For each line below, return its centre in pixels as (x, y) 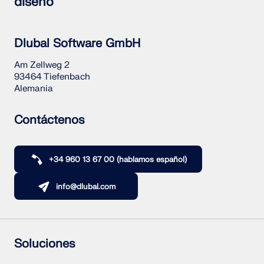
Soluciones (44, 243)
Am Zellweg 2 (42, 65)
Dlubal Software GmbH (77, 43)
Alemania (34, 88)
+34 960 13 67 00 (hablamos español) (118, 159)
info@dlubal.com (86, 187)
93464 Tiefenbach (52, 77)
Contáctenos (49, 120)
